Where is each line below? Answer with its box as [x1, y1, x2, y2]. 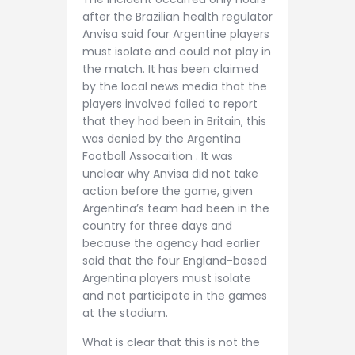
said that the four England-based [82, 252, 267, 269]
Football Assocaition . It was [82, 147, 233, 164]
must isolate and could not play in [82, 43, 271, 59]
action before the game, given [82, 182, 253, 199]
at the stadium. [82, 304, 168, 321]
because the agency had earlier [82, 235, 260, 251]
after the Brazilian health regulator [82, 8, 273, 25]
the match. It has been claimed [82, 60, 258, 77]
